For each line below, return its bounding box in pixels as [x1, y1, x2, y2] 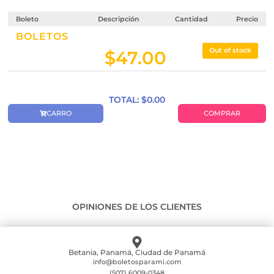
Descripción [98, 14, 140, 23]
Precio [236, 14, 258, 23]
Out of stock [209, 46, 251, 55]
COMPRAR [204, 109, 240, 117]
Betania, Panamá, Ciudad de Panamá [68, 248, 206, 257]
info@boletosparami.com [92, 257, 182, 266]
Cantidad [175, 14, 209, 23]
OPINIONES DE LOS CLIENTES [72, 201, 202, 212]
